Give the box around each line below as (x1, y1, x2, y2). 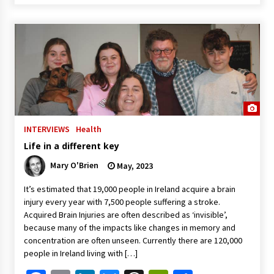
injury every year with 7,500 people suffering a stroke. (23, 196, 220, 208)
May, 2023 (114, 160, 153, 172)
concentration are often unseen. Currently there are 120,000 (23, 235, 242, 246)
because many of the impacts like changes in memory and (23, 222, 235, 234)
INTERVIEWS (23, 124, 70, 135)
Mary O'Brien (50, 160, 98, 171)
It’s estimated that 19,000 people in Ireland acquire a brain (23, 183, 235, 195)
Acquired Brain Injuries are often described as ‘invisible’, (23, 209, 228, 221)
